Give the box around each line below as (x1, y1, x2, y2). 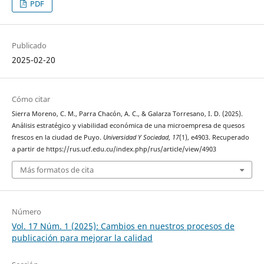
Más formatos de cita (19, 164, 94, 176)
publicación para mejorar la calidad (11, 232, 153, 244)
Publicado (11, 39, 47, 51)
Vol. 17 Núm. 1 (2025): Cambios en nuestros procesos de (11, 220, 235, 232)
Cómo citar (11, 93, 50, 104)
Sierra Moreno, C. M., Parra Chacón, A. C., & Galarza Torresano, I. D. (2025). (11, 109, 243, 118)
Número (11, 206, 41, 217)
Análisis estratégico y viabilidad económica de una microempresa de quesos (11, 121, 245, 130)
